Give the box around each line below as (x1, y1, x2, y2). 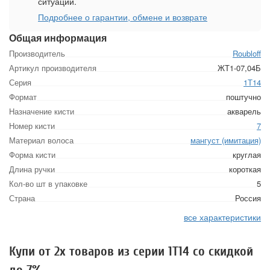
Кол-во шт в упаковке (9, 178, 87, 189)
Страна (9, 192, 35, 204)
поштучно (226, 91, 261, 102)
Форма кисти (9, 149, 55, 160)
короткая (229, 163, 261, 175)
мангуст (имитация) (190, 134, 261, 146)
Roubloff (233, 48, 261, 59)
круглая (233, 149, 261, 160)
